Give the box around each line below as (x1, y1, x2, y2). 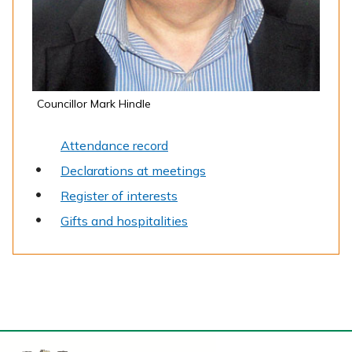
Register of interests (60, 187, 178, 203)
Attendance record (60, 137, 168, 153)
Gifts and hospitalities (60, 212, 188, 229)
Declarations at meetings (60, 162, 206, 178)
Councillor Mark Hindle (37, 96, 151, 111)
